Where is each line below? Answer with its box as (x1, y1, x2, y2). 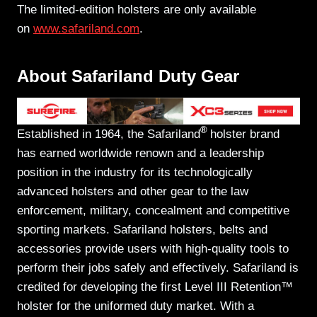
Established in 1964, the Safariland (17, 127, 200, 141)
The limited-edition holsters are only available (17, 3, 256, 17)
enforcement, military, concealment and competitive (17, 203, 289, 217)
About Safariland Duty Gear (17, 67, 239, 86)
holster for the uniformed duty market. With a (17, 299, 254, 313)
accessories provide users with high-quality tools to (17, 241, 289, 255)
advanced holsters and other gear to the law (17, 184, 248, 198)
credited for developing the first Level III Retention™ (17, 279, 293, 294)
